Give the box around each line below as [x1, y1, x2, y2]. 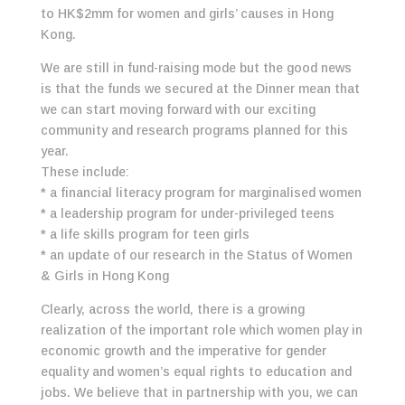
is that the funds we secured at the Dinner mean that [40, 81, 360, 97]
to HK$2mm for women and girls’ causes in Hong [40, 6, 334, 22]
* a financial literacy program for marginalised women [40, 185, 362, 201]
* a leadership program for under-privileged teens [40, 206, 334, 221]
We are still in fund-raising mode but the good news [40, 61, 352, 76]
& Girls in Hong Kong [40, 268, 169, 284]
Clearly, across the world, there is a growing [40, 302, 305, 317]
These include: [40, 165, 129, 180]
